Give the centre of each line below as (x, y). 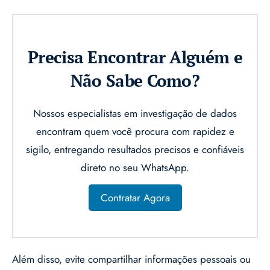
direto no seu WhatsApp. (135, 168)
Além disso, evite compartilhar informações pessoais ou (131, 259)
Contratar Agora (135, 198)
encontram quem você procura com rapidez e (135, 132)
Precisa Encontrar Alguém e (135, 57)
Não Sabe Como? (135, 81)
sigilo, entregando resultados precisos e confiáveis (135, 150)
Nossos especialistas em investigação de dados (135, 114)
